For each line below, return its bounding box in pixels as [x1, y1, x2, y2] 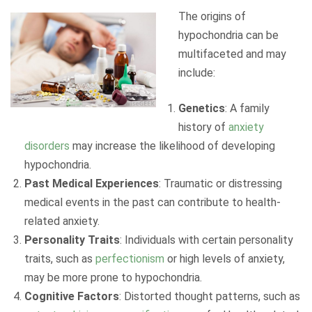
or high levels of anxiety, [164, 252, 285, 265]
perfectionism [95, 252, 164, 265]
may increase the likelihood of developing [70, 139, 275, 153]
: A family [225, 102, 270, 115]
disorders [24, 139, 70, 153]
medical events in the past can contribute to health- [24, 196, 281, 209]
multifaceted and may [178, 47, 286, 61]
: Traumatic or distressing [159, 177, 282, 190]
